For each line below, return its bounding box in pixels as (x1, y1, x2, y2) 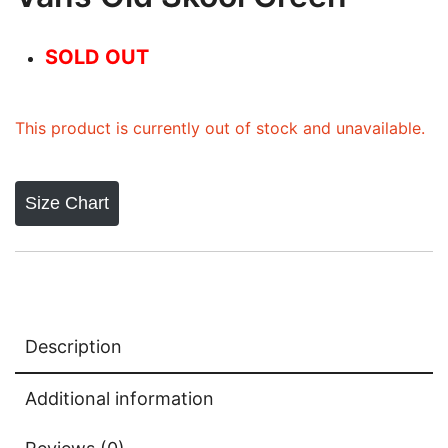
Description (25, 335, 122, 357)
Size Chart (25, 193, 109, 214)
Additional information (25, 387, 214, 409)
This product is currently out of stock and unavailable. (15, 117, 425, 138)
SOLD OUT (45, 44, 149, 69)
